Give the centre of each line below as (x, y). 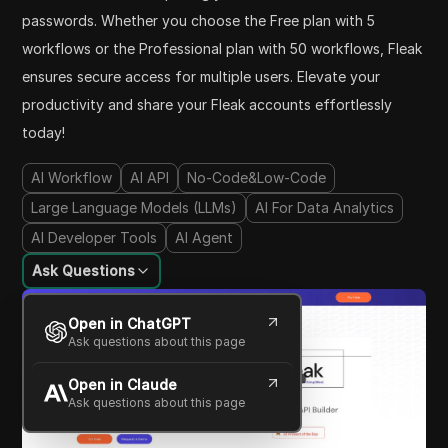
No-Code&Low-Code (257, 177)
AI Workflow (72, 177)
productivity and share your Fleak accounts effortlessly (207, 104)
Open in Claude (122, 385)
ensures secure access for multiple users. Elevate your (201, 76)
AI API (150, 177)
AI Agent (204, 237)
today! (44, 132)
